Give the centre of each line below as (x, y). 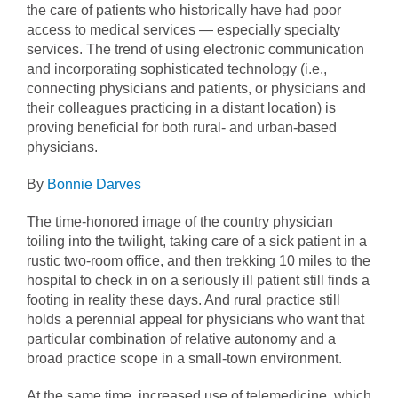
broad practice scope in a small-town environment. (184, 359)
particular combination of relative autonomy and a (181, 339)
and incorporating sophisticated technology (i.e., (177, 69)
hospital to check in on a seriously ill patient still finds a (198, 281)
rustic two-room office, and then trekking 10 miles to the (199, 261)
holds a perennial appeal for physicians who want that (195, 320)
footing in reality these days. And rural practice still (183, 300)
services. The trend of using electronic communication (195, 50)
